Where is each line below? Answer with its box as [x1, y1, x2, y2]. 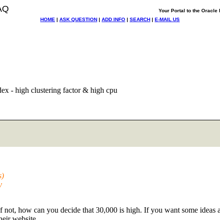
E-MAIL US [155, 17, 180, 22]
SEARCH [130, 17, 150, 22]
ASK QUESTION [59, 17, 97, 22]
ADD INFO [102, 17, 125, 22]
